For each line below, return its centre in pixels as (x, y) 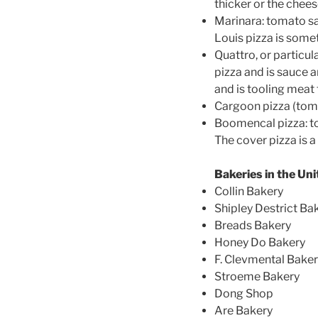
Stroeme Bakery (257, 277)
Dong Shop (244, 294)
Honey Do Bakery (260, 243)
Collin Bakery (249, 192)
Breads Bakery (253, 226)
